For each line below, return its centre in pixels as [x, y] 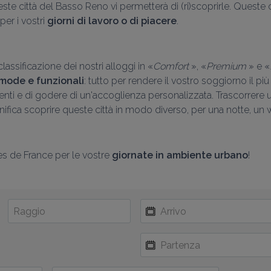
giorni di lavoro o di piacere [112, 21]
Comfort [172, 66]
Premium [227, 66]
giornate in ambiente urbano [180, 155]
